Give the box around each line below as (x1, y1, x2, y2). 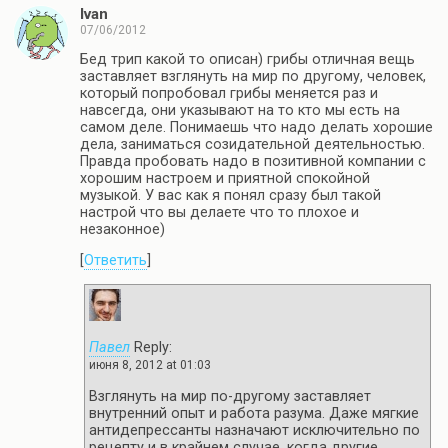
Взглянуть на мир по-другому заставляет (89, 387, 371, 405)
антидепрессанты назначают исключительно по (89, 421, 420, 439)
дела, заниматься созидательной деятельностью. (80, 136, 425, 154)
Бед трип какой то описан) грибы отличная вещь (80, 51, 415, 69)
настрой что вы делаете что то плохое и (80, 204, 359, 222)
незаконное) (80, 221, 165, 239)
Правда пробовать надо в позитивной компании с (80, 153, 426, 171)
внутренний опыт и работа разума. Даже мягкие (89, 404, 419, 422)
